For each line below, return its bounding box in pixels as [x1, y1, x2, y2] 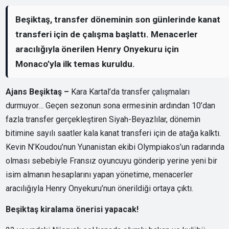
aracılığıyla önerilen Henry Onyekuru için [15, 43, 179, 54]
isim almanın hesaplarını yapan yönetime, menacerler [6, 170, 193, 180]
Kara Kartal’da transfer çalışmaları [71, 87, 190, 97]
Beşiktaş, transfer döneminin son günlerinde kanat [15, 14, 221, 25]
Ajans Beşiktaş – [6, 87, 72, 97]
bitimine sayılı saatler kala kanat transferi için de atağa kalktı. [6, 128, 221, 139]
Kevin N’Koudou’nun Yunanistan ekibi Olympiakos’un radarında [6, 142, 225, 152]
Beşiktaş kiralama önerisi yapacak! [6, 204, 139, 215]
